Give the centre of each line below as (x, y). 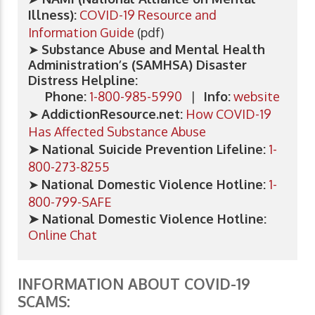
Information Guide (81, 32)
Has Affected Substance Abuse (117, 131)
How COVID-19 (229, 114)
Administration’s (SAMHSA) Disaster (137, 64)
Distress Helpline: (85, 80)
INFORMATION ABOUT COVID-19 (134, 283)
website (257, 96)
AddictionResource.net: (112, 114)
